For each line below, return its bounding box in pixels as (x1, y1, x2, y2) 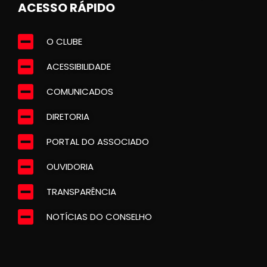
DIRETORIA (46, 110, 89, 123)
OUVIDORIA (46, 160, 94, 173)
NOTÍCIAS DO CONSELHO (46, 210, 152, 223)
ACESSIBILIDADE (46, 60, 111, 73)
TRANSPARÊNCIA (46, 185, 116, 198)
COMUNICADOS (46, 85, 113, 98)
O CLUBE (46, 35, 82, 48)
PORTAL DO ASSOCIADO (46, 135, 149, 148)
